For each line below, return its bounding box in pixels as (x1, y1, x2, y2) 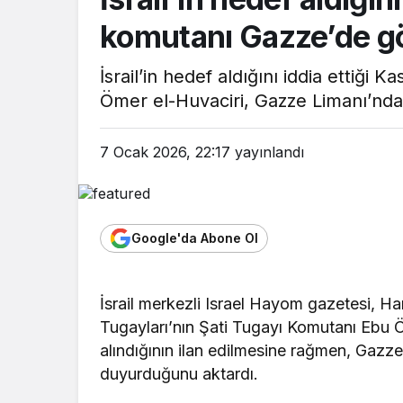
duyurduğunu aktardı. (100, 363, 259, 383)
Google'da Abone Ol (131, 230, 258, 246)
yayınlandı (230, 143, 304, 162)
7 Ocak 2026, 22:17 (100, 143, 230, 162)
